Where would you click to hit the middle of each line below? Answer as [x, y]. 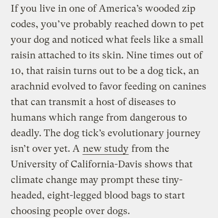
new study [106, 149]
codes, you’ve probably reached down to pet [108, 24]
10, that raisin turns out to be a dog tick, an [105, 71]
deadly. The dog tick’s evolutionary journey [106, 133]
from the [149, 149]
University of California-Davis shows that [102, 164]
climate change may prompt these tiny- [97, 180]
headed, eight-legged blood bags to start [98, 196]
